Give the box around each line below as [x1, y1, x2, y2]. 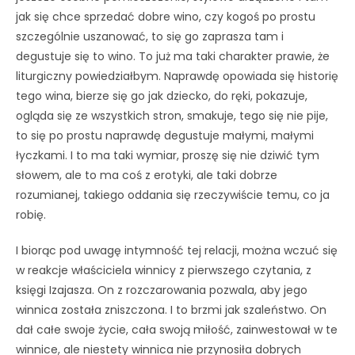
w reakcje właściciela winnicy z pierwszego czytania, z [16, 261, 311, 278]
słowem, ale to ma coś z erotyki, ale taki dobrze [16, 166, 277, 183]
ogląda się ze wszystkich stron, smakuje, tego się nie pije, [16, 107, 328, 124]
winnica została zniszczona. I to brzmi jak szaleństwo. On [16, 301, 326, 318]
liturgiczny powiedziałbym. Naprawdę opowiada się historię [16, 67, 338, 84]
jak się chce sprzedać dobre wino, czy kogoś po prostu [16, 8, 315, 25]
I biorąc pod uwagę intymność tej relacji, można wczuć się [16, 242, 338, 258]
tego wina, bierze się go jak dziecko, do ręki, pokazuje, [16, 87, 307, 104]
